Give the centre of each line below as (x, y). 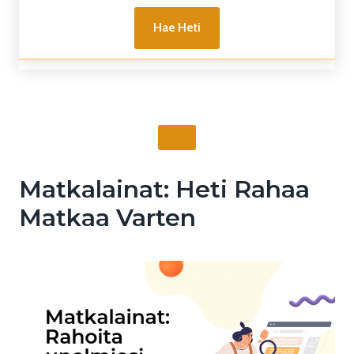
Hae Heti (177, 28)
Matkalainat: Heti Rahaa (164, 189)
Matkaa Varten (107, 217)
